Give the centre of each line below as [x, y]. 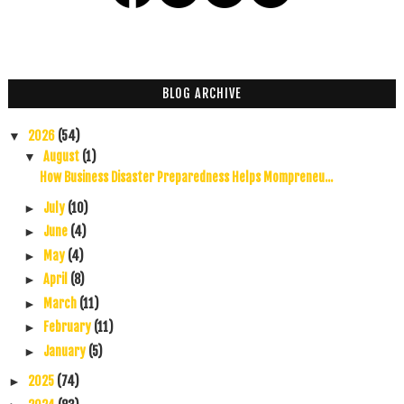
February [68, 327]
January [65, 351]
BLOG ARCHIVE [202, 93]
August [62, 157]
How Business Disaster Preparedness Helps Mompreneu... [186, 178]
